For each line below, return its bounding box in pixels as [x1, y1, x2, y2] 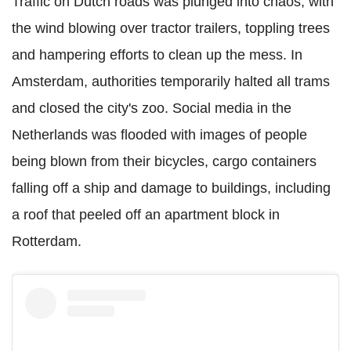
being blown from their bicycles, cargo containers [12, 153, 317, 169]
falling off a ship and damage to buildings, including [12, 179, 331, 196]
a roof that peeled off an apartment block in [12, 206, 280, 223]
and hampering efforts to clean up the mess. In [12, 46, 302, 63]
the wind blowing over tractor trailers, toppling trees [12, 20, 330, 36]
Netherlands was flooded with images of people [12, 126, 307, 143]
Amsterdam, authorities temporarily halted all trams [12, 73, 330, 89]
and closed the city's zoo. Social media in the [12, 100, 291, 116]
